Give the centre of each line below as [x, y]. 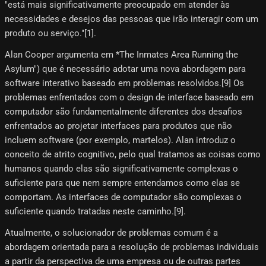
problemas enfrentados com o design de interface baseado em [129, 98]
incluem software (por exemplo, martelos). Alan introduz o [120, 140]
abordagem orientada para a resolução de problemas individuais [132, 247]
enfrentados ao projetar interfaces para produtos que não [118, 126]
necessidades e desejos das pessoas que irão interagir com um [132, 19]
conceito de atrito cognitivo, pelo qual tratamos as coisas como [133, 155]
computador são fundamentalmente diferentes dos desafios [123, 112]
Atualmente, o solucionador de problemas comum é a [111, 233]
